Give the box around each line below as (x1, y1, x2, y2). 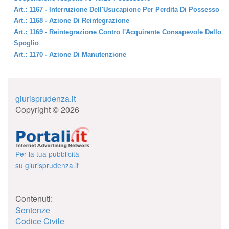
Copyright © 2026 (15, 104, 79, 116)
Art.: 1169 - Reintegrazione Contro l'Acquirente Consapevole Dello (14, 28, 221, 36)
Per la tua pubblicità (15, 149, 79, 159)
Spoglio (14, 39, 39, 47)
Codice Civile (15, 215, 64, 227)
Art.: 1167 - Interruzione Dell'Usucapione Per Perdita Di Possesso (14, 6, 219, 13)
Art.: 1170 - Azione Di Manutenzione (14, 51, 126, 58)
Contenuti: (15, 193, 53, 204)
